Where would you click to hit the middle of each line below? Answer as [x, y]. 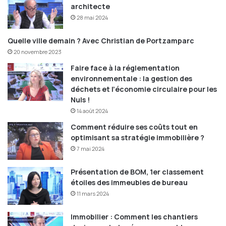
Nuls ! [80, 100]
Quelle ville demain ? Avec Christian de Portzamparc [101, 41]
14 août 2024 [92, 111]
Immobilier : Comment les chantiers [134, 217]
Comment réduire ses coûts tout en [134, 127]
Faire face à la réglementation [125, 68]
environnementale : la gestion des [131, 79]
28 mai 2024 [92, 18]
